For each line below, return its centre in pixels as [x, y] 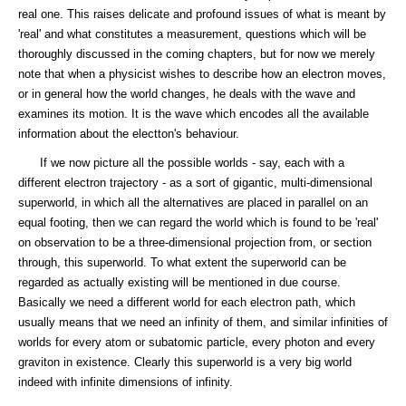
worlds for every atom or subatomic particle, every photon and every [197, 342]
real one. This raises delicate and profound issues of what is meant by [202, 14]
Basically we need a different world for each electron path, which [187, 302]
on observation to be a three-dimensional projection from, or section [195, 242]
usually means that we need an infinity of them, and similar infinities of [203, 322]
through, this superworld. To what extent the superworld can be [182, 262]
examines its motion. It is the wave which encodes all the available [193, 114]
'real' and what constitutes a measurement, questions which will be [192, 34]
